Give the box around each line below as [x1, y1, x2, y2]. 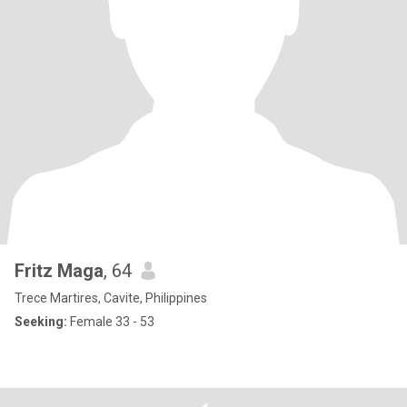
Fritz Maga [15, 260, 104, 282]
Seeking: [15, 314, 67, 329]
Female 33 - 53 [67, 314, 154, 329]
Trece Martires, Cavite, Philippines [15, 291, 207, 305]
